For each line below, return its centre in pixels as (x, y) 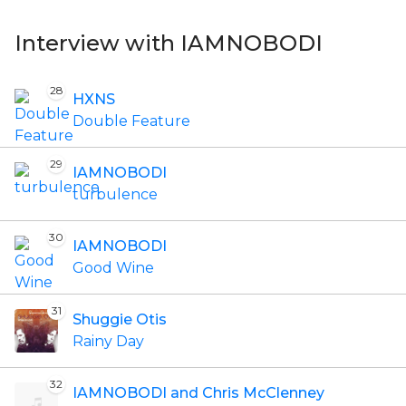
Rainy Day (108, 341)
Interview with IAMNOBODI (169, 43)
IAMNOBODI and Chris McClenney (198, 393)
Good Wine (113, 268)
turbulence (115, 194)
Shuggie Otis (120, 319)
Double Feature (131, 121)
